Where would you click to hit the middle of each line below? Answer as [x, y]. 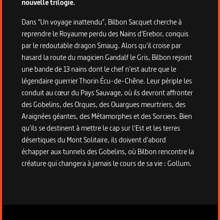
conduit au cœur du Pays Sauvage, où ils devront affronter [107, 93]
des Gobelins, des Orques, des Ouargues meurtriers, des [104, 105]
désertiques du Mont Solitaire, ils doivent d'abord [94, 140]
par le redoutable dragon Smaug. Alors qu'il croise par [101, 46]
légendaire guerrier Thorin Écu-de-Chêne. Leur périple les [107, 81]
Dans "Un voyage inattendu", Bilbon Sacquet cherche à [102, 22]
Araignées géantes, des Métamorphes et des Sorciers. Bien [107, 116]
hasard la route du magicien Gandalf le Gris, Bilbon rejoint [107, 57]
